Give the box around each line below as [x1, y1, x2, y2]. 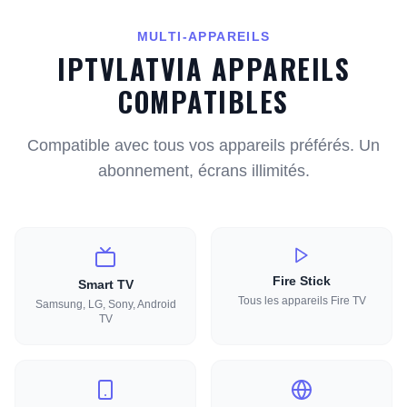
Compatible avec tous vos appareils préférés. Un [27, 136, 380, 154]
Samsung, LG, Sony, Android [35, 298, 176, 311]
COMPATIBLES [118, 81, 289, 122]
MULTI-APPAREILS [136, 29, 271, 44]
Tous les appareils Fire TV [237, 294, 366, 307]
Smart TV [77, 277, 134, 292]
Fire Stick [273, 273, 331, 288]
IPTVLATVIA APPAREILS [57, 48, 350, 89]
